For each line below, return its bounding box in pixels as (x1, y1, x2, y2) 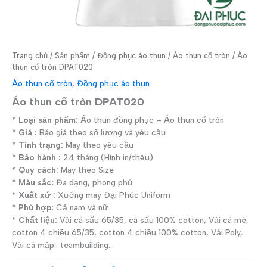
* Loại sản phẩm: (12, 115, 78, 125)
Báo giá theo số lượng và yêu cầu (37, 128, 166, 138)
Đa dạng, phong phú (54, 178, 132, 188)
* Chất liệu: (12, 215, 57, 225)
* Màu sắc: (12, 178, 54, 188)
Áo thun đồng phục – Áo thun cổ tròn (78, 115, 224, 125)
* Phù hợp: (12, 203, 54, 213)
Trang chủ (12, 51, 48, 60)
